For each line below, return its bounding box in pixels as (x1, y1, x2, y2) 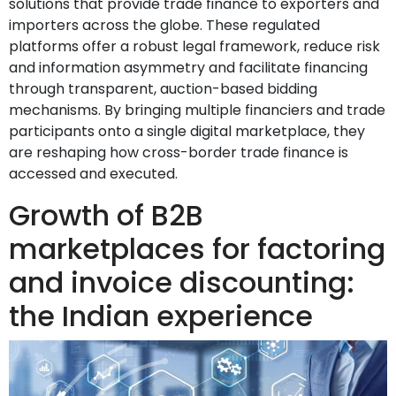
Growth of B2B (9, 194, 203, 235)
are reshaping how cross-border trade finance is (9, 141, 348, 163)
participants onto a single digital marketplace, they (9, 120, 365, 141)
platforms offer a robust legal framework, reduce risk (9, 35, 380, 57)
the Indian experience (9, 295, 313, 336)
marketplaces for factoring (9, 228, 385, 269)
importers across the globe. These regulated (9, 14, 320, 35)
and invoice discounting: (9, 262, 354, 302)
